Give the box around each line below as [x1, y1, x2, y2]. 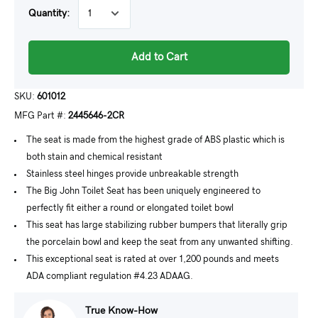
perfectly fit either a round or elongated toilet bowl [26, 204, 234, 213]
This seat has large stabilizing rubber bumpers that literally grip [26, 221, 287, 230]
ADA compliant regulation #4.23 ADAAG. [26, 272, 193, 281]
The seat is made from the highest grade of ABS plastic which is [26, 136, 285, 145]
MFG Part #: [14, 111, 68, 121]
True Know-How [85, 305, 158, 316]
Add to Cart [131, 52, 187, 62]
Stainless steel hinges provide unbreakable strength [26, 170, 238, 179]
